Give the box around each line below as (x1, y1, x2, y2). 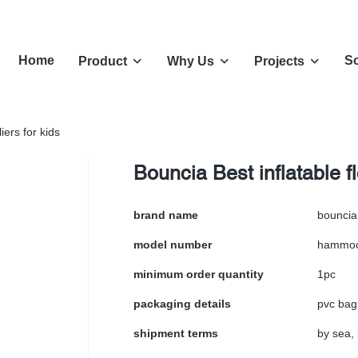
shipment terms (133, 327, 218, 340)
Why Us (167, 54, 214, 68)
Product (78, 54, 127, 68)
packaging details (133, 297, 231, 310)
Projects (254, 54, 304, 68)
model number (133, 238, 212, 251)
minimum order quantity (133, 268, 264, 280)
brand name (133, 209, 198, 221)
